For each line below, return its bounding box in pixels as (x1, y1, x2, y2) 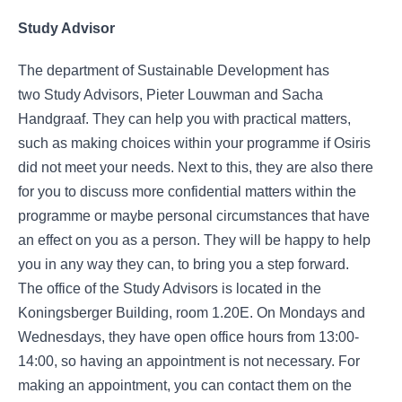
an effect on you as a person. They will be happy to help (18, 232, 371, 248)
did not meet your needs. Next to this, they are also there (18, 159, 373, 175)
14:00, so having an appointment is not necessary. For (18, 353, 360, 369)
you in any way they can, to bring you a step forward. (18, 256, 349, 272)
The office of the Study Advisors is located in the (18, 280, 321, 296)
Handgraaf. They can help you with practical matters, (18, 110, 351, 127)
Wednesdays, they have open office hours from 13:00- (18, 328, 359, 345)
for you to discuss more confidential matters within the (18, 183, 356, 199)
